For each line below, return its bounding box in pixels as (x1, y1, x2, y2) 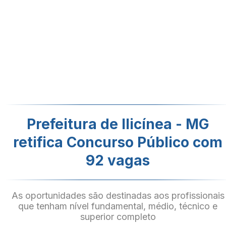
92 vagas (86, 152, 150, 169)
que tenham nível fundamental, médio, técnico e (18, 201, 218, 211)
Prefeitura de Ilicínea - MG (27, 116, 209, 133)
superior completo (80, 211, 156, 222)
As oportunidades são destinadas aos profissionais (12, 190, 224, 201)
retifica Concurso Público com (13, 134, 223, 151)
